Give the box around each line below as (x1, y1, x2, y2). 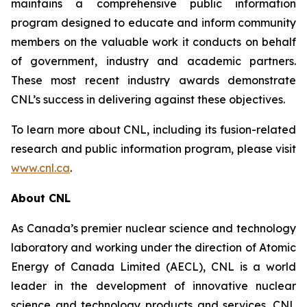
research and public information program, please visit (11, 142, 296, 156)
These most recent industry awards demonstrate (11, 73, 296, 87)
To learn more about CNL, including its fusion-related (11, 123, 296, 136)
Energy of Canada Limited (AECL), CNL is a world (11, 260, 296, 273)
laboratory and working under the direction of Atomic (11, 241, 296, 254)
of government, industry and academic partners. (11, 54, 296, 68)
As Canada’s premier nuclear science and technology (11, 221, 296, 235)
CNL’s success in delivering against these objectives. (11, 93, 285, 106)
